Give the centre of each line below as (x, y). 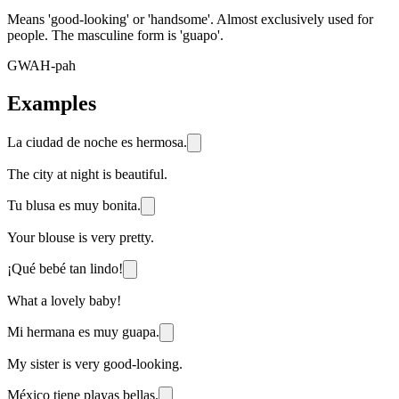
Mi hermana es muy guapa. (83, 331)
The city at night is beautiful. (87, 174)
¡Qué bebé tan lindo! (65, 268)
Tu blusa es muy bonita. (74, 205)
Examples (52, 103)
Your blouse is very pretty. (81, 237)
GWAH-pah (41, 65)
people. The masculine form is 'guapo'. (115, 35)
